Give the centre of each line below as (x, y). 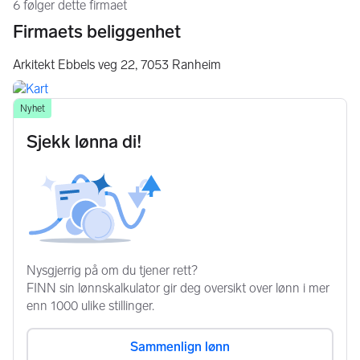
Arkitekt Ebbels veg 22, (75, 65)
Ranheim (196, 65)
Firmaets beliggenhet (97, 32)
